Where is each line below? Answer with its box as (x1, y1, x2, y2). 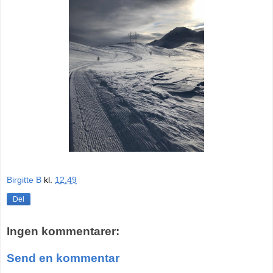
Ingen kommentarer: (7, 225, 119, 238)
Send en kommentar (7, 251, 119, 264)
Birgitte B (7, 175, 41, 185)
